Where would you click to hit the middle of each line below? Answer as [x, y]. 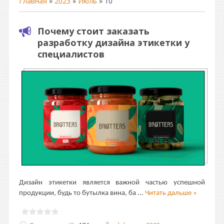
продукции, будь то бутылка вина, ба [78, 193]
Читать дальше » [171, 193]
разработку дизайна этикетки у [113, 42]
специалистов [71, 54]
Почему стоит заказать [93, 31]
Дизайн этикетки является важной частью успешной [112, 182]
